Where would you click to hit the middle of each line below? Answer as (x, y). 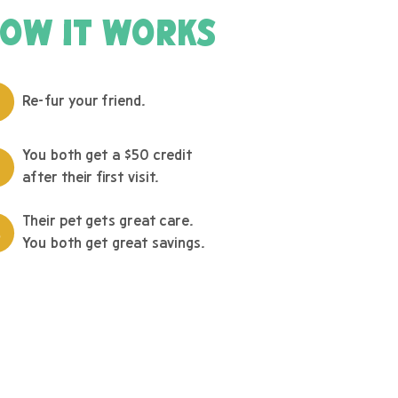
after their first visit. (91, 178)
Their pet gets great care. (108, 222)
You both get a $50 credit (107, 156)
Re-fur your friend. (84, 101)
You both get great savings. (114, 243)
